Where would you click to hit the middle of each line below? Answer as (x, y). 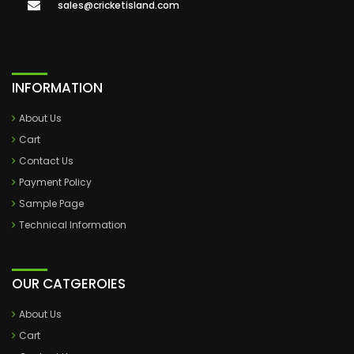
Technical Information (73, 225)
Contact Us (46, 161)
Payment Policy (55, 182)
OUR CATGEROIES (69, 284)
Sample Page (51, 203)
